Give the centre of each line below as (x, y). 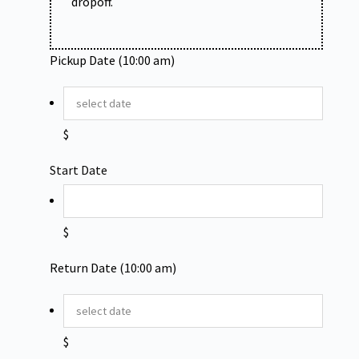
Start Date (79, 170)
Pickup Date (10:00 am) (112, 60)
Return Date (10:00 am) (113, 268)
